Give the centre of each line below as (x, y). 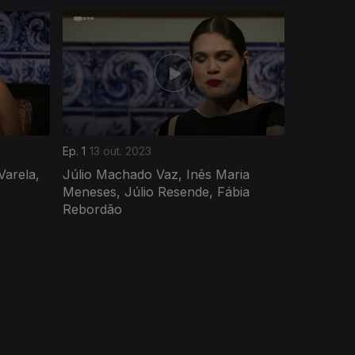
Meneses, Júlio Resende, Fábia (156, 191)
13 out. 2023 (120, 151)
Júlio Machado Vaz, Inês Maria (156, 174)
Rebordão (92, 209)
